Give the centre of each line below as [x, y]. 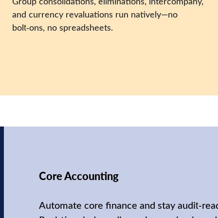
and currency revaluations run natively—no [95, 14]
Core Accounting [79, 176]
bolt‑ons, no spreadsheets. [63, 27]
